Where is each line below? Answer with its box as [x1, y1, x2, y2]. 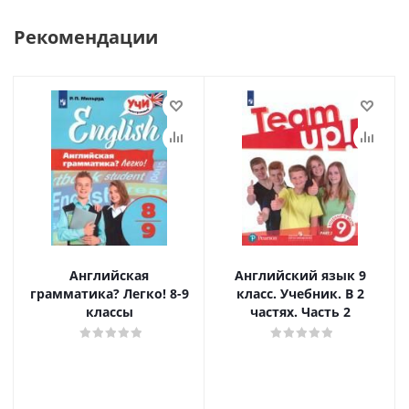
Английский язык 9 [234, 267, 366, 284]
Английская [69, 267, 149, 284]
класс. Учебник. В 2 [236, 285, 364, 302]
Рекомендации [14, 25, 158, 49]
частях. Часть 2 [249, 303, 351, 320]
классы [85, 303, 133, 320]
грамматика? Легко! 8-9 [29, 285, 189, 302]
